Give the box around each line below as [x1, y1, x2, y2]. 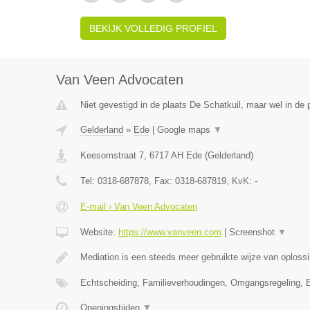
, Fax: [148, 176, 175, 186]
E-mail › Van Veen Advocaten [80, 201, 197, 212]
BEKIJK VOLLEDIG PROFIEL [89, 23, 217, 34]
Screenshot [228, 227, 277, 237]
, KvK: [226, 176, 255, 186]
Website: [80, 227, 118, 237]
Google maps [156, 125, 213, 135]
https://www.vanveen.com [118, 227, 221, 237]
